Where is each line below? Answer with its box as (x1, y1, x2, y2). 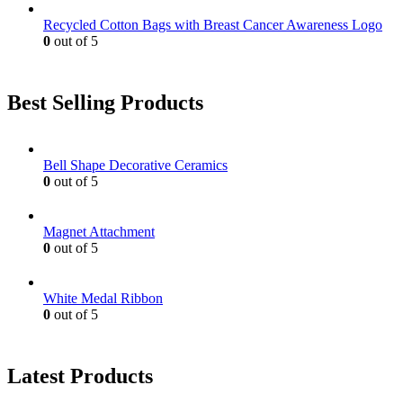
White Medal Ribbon (43, 291, 163, 307)
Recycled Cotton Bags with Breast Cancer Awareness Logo (43, 16, 382, 32)
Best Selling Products (7, 90, 203, 114)
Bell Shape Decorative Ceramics (43, 157, 228, 174)
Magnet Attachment (43, 224, 155, 240)
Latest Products (7, 364, 153, 389)
